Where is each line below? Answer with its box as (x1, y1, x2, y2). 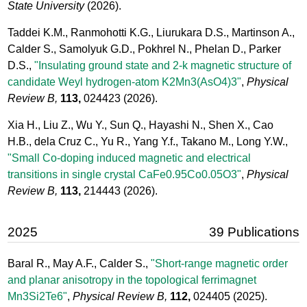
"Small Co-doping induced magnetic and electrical (8, 151, 251, 164)
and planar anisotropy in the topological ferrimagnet (8, 273, 257, 286)
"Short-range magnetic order (151, 257, 288, 269)
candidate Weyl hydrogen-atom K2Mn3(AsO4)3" (8, 75, 242, 88)
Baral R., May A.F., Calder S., (8, 257, 151, 269)
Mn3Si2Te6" (8, 290, 68, 302)
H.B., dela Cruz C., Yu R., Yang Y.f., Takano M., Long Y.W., (8, 135, 288, 147)
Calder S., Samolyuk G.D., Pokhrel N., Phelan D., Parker (8, 42, 282, 55)
